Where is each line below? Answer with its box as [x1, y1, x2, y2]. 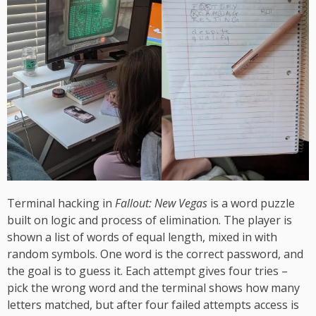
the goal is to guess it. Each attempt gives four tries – [7, 262, 288, 279]
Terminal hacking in [7, 195, 115, 211]
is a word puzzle [207, 195, 295, 211]
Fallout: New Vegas [115, 195, 207, 211]
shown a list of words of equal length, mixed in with [7, 229, 277, 245]
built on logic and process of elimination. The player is [7, 212, 292, 228]
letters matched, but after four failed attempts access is [7, 296, 299, 312]
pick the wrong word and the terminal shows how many [7, 279, 300, 296]
